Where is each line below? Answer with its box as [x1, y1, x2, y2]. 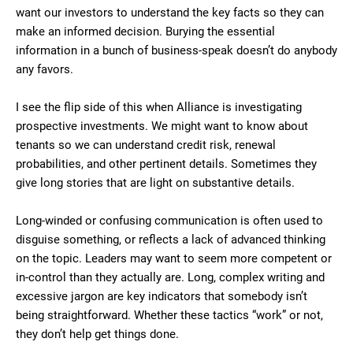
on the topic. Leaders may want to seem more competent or [16, 251, 332, 266]
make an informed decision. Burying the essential [16, 24, 275, 39]
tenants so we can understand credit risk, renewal [16, 138, 276, 152]
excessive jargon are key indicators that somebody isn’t [16, 289, 307, 303]
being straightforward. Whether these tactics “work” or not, [16, 308, 323, 322]
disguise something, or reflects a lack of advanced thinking [16, 232, 325, 247]
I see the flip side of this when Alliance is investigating [16, 100, 302, 114]
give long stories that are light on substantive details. [16, 176, 295, 190]
